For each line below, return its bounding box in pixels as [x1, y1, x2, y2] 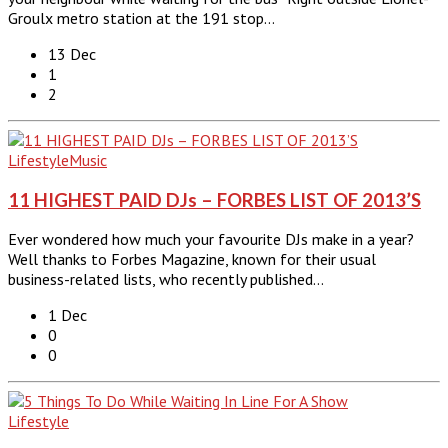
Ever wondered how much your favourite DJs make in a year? [8, 229, 414, 250]
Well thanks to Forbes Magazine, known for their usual [8, 249, 376, 270]
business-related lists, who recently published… [8, 269, 324, 290]
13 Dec [48, 43, 96, 64]
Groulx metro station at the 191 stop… [8, 7, 275, 28]
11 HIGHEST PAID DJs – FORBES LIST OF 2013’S [8, 188, 421, 211]
